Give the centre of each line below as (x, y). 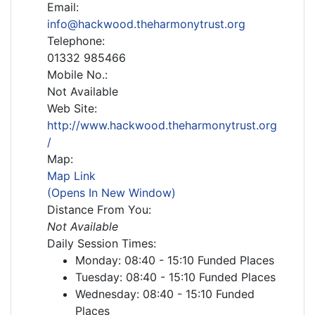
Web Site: (72, 108)
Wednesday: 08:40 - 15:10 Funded (165, 294)
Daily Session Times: (102, 243)
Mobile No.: (77, 75)
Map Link (71, 176)
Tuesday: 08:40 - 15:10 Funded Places (175, 277)
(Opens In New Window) (111, 193)
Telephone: (76, 41)
